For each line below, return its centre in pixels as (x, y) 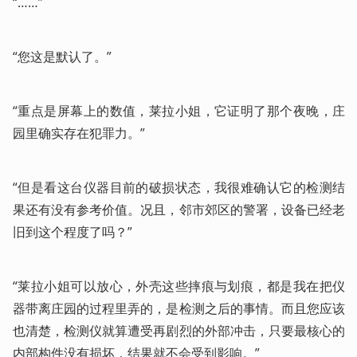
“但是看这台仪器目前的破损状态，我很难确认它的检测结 (179, 187)
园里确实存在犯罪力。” (79, 133)
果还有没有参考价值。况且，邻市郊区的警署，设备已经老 (179, 210)
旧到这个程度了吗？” (73, 232)
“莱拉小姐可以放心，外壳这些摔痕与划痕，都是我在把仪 (179, 286)
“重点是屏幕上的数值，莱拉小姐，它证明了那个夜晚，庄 (179, 111)
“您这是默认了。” (62, 57)
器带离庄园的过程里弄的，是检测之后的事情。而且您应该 (179, 308)
